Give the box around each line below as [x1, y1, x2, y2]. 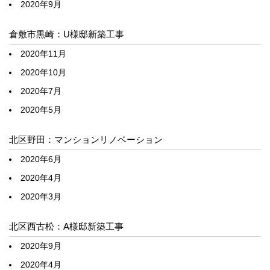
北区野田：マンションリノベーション [9, 134, 163, 145]
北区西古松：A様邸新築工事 [9, 221, 124, 232]
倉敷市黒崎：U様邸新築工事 [9, 29, 124, 40]
